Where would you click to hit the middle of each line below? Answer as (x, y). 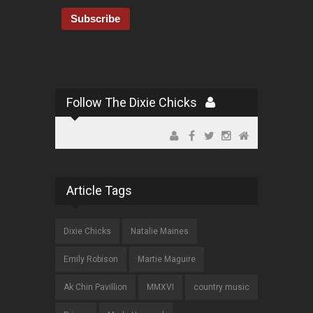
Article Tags (99, 191)
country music (221, 287)
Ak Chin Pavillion (95, 287)
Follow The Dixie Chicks (136, 103)
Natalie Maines (160, 232)
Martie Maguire (167, 260)
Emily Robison (91, 260)
